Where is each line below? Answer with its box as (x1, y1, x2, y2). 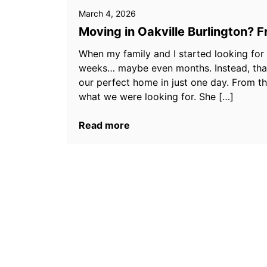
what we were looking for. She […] (79, 91, 234, 103)
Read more (79, 119, 130, 131)
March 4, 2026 (79, 8, 136, 18)
